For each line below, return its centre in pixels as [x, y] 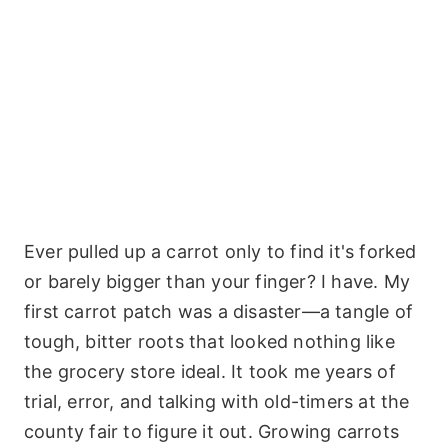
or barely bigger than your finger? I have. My [217, 281]
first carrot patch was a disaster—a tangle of [219, 311]
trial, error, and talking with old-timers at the [217, 401]
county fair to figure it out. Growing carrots [212, 431]
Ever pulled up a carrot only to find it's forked [220, 251]
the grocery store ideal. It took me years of [210, 371]
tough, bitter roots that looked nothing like [209, 341]
